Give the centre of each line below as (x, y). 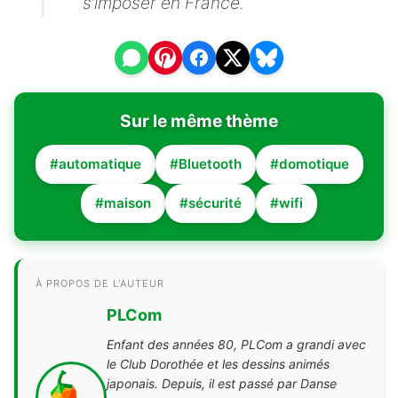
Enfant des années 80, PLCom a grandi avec (236, 345)
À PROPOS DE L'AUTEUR (100, 284)
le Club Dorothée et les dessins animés (218, 364)
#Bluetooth (205, 164)
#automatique (95, 164)
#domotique (309, 164)
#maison (123, 203)
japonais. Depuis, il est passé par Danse (222, 384)
